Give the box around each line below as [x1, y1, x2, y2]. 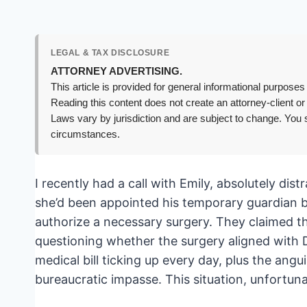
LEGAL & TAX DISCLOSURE [51, 48, 170, 58]
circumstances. [51, 129, 120, 140]
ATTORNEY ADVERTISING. [51, 66, 182, 77]
